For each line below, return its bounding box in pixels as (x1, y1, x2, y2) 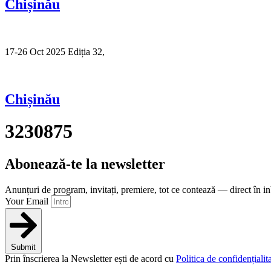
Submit (11, 242, 36, 252)
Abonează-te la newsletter (5, 155, 165, 172)
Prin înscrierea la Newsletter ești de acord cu (5, 253, 176, 264)
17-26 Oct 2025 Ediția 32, (5, 46, 107, 57)
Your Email (5, 195, 51, 206)
